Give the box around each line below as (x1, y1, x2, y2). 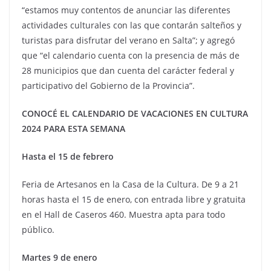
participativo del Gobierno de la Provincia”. (22, 80, 195, 91)
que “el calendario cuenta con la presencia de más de (22, 50, 240, 61)
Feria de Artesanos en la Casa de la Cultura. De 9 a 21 (22, 178, 239, 190)
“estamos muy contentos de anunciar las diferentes (22, 4, 230, 16)
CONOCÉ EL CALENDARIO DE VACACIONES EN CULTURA (22, 108, 248, 119)
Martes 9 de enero (22, 252, 97, 263)
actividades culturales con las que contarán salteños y (22, 19, 241, 31)
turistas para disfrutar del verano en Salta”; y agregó (22, 34, 235, 46)
